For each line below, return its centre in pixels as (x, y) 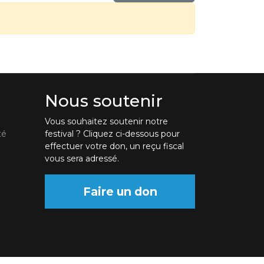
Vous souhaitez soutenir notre (106, 122)
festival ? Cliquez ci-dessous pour (112, 134)
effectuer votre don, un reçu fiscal (114, 146)
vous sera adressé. (82, 159)
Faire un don (120, 192)
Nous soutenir (104, 101)
